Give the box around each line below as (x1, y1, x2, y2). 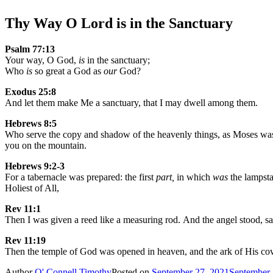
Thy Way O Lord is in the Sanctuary (5, 15, 233, 31)
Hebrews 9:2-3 (5, 160, 65, 171)
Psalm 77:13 (5, 43, 55, 54)
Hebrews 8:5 (5, 118, 57, 129)
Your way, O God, (5, 54, 79, 65)
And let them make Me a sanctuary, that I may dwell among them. (5, 97, 258, 108)
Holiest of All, (5, 182, 59, 193)
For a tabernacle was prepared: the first (5, 171, 156, 182)
